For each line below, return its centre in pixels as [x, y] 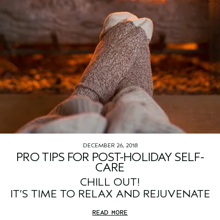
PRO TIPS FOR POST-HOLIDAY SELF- [110, 157]
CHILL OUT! [110, 182]
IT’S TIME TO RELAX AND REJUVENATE [110, 194]
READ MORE [110, 213]
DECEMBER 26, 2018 [110, 146]
